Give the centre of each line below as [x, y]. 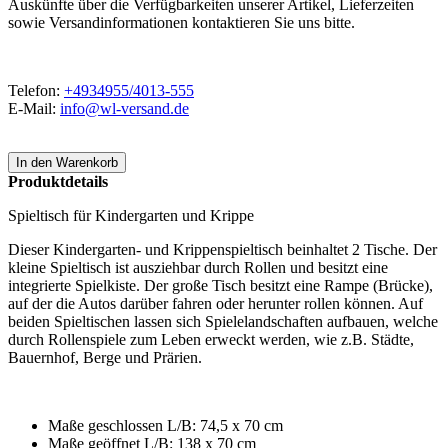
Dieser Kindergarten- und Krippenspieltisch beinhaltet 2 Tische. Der [222, 250]
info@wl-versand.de [124, 109]
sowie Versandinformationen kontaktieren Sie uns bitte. [181, 23]
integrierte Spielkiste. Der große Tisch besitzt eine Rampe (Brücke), [220, 286]
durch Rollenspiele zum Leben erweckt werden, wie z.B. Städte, [211, 340]
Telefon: [36, 91]
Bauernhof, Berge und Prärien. [105, 358]
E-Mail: [34, 109]
